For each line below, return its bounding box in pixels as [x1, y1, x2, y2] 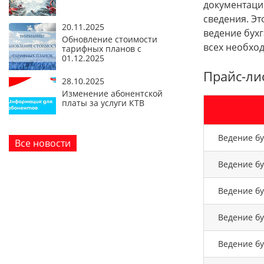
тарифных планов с [62, 43, 141, 55]
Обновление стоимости [62, 34, 157, 45]
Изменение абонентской [62, 88, 163, 100]
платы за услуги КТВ [62, 97, 144, 109]
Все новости [15, 137, 71, 150]
